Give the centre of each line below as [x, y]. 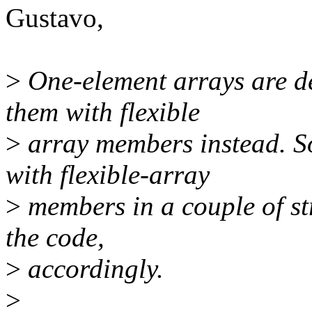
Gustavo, [55, 18]
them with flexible [103, 112]
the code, [55, 237]
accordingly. [92, 269]
